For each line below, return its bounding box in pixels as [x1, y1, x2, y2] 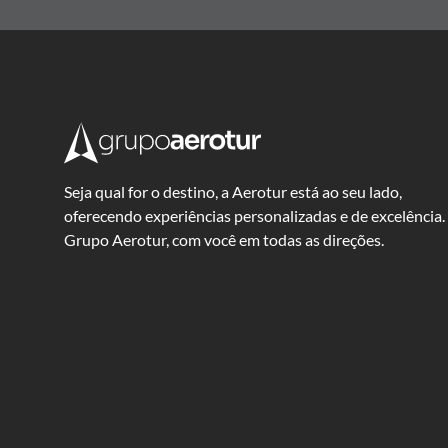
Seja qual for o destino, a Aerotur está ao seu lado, [64, 182, 402, 202]
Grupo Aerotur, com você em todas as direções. [64, 230, 384, 250]
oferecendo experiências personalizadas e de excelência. [64, 206, 445, 226]
